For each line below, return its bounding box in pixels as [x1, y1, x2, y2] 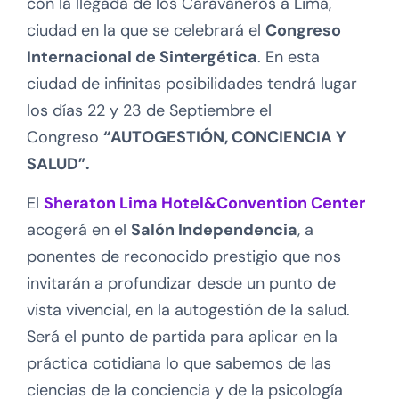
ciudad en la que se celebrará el [27, 19, 265, 41]
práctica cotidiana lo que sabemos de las [27, 352, 331, 374]
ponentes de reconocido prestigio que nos [27, 245, 341, 267]
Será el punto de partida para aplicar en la [27, 325, 338, 347]
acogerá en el [27, 218, 131, 240]
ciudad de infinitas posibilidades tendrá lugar [27, 72, 357, 94]
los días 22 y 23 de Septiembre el [27, 99, 272, 121]
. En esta [257, 45, 320, 68]
